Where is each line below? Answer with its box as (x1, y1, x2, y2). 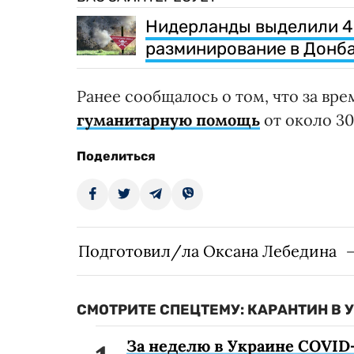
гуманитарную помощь (77, 110, 260, 130)
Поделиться (77, 149, 156, 164)
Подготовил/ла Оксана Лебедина (78, 241, 337, 262)
